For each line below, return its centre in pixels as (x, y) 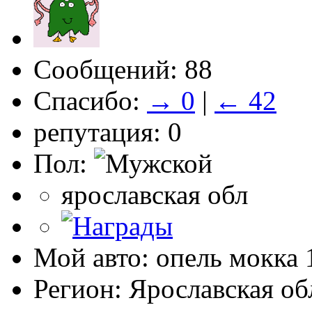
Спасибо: (90, 101)
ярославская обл (155, 195)
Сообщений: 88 (123, 70)
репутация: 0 (108, 132)
